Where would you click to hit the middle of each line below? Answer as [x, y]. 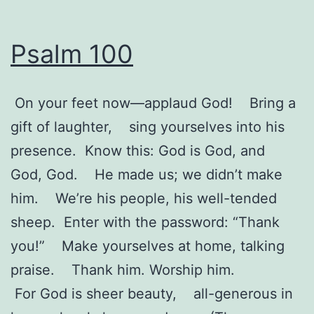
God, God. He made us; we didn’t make [146, 174]
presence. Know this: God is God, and [138, 150]
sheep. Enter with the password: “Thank [145, 222]
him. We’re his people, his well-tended [144, 198]
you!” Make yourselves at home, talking [148, 246]
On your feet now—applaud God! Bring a [153, 103]
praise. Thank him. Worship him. [123, 269]
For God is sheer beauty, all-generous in [152, 293]
